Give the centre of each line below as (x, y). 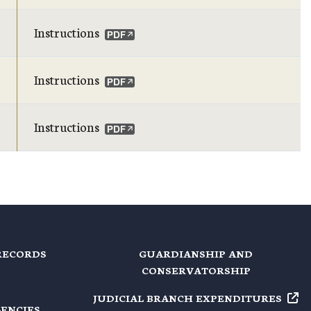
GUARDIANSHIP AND (196, 253)
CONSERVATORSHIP (196, 270)
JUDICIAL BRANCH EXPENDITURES (188, 298)
